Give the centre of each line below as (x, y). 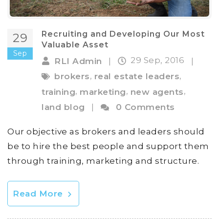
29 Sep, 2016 (159, 60)
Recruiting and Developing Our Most (123, 34)
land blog (63, 107)
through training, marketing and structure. (103, 161)
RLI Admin (78, 61)
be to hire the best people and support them (108, 146)
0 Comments (145, 107)
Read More (39, 194)
